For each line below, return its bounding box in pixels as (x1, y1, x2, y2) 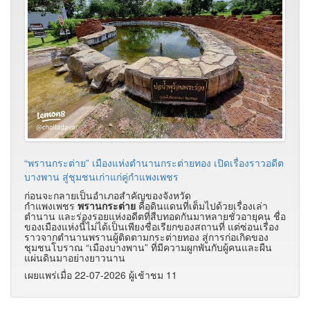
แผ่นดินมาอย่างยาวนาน (24, 250, 125, 264)
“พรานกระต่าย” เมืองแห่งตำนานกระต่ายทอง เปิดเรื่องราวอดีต (24, 155, 284, 170)
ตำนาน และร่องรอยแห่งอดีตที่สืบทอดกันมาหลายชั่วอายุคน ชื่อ (24, 208, 286, 223)
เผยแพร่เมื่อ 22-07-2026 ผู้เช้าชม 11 (24, 267, 177, 282)
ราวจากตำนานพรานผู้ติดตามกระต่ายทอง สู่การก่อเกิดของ (24, 229, 268, 244)
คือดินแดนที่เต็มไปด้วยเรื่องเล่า (136, 198, 268, 212)
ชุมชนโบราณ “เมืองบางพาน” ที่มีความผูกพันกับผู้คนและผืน (24, 239, 272, 254)
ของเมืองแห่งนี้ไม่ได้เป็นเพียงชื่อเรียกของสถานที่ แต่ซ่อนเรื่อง (24, 219, 279, 233)
